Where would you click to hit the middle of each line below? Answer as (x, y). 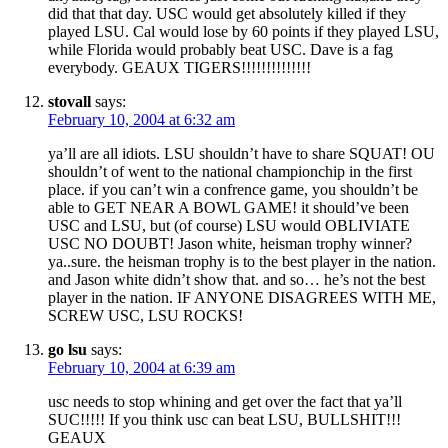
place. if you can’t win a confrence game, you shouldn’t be (233, 189)
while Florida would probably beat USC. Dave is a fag (220, 49)
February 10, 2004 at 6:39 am (141, 367)
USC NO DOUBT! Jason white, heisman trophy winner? (230, 243)
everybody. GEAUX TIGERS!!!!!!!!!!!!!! (179, 67)
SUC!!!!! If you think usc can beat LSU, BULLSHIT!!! (224, 419)
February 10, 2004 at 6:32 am (141, 119)
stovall (69, 101)
